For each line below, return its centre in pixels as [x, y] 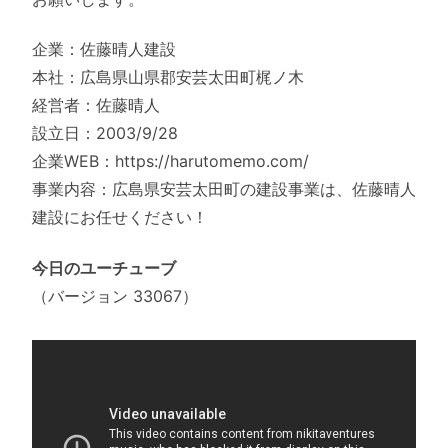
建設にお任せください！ [120, 217]
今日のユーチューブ [104, 267]
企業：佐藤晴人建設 [104, 49]
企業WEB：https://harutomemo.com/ [170, 161]
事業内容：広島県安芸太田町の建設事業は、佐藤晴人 [224, 189]
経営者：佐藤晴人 [96, 105]
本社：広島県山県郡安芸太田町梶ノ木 [168, 77]
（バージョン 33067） [115, 295]
